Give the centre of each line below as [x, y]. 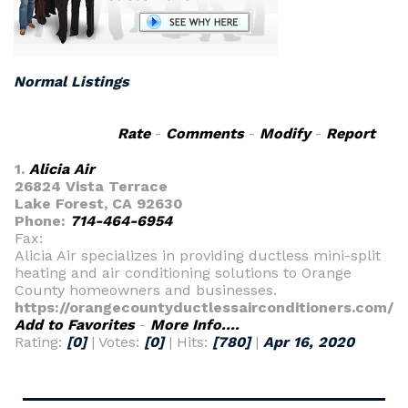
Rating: [41, 342]
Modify [285, 133]
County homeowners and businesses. [146, 290]
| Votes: [115, 342]
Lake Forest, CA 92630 [99, 204]
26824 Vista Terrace [91, 186]
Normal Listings [71, 82]
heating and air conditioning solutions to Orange [183, 273]
